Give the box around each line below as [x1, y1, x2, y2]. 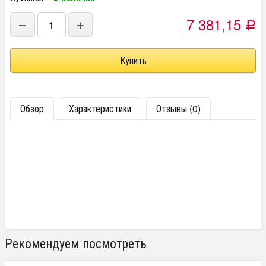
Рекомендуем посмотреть [5, 233, 147, 252]
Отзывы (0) [156, 101, 201, 115]
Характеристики [69, 101, 131, 115]
